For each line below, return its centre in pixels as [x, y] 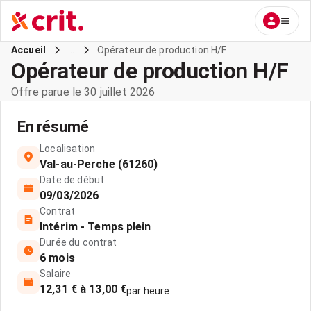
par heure [148, 291]
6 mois [57, 258]
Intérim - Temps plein [95, 227]
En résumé [53, 127]
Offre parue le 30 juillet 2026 [83, 92]
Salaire [56, 274]
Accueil [29, 50]
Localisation [67, 149]
